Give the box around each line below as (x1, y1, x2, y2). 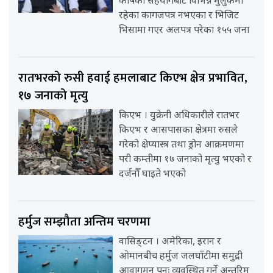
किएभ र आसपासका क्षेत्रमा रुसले (119, 124, 238, 138)
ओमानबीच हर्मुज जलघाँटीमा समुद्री (119, 250, 243, 264)
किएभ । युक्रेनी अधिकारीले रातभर (119, 110, 240, 123)
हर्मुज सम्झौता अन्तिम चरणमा (18, 211, 151, 233)
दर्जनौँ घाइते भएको (119, 168, 186, 182)
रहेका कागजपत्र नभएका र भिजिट (119, 10, 239, 23)
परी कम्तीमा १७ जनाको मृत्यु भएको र (119, 154, 252, 167)
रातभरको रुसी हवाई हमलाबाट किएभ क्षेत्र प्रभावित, (18, 68, 247, 89)
